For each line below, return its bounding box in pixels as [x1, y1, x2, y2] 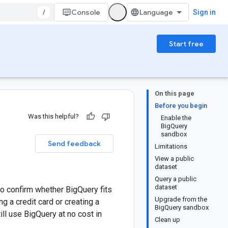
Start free [169, 39, 204, 48]
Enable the [161, 114, 191, 122]
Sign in [193, 8, 216, 16]
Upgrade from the [155, 195, 207, 203]
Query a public [155, 175, 196, 183]
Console [71, 8, 100, 17]
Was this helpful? [28, 112, 79, 120]
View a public [155, 155, 194, 162]
